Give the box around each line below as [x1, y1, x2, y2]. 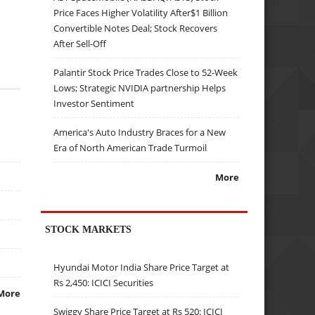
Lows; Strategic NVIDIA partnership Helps [53, 81, 226, 94]
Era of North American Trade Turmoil [53, 141, 207, 154]
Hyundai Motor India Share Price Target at [53, 261, 230, 274]
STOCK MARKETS [45, 223, 132, 235]
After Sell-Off [53, 37, 107, 50]
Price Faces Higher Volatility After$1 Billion [53, 6, 229, 19]
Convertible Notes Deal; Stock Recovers [53, 21, 218, 34]
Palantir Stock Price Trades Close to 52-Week [53, 65, 238, 79]
